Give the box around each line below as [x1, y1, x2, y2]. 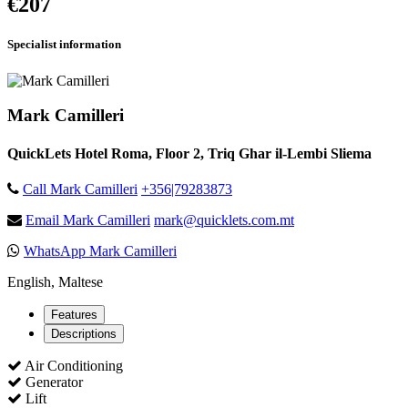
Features [51, 307, 97, 321]
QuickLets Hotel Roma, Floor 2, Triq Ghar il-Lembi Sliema [7, 145, 372, 161]
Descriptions [51, 326, 117, 341]
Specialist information [7, 37, 121, 52]
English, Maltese [7, 273, 103, 290]
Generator [22, 373, 83, 390]
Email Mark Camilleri [25, 211, 150, 228]
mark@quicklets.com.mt [154, 211, 294, 228]
